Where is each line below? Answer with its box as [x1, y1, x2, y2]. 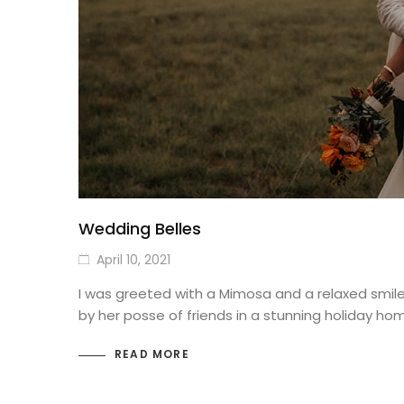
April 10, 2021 [96, 250, 170, 269]
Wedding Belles [78, 216, 201, 240]
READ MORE [115, 346, 189, 363]
